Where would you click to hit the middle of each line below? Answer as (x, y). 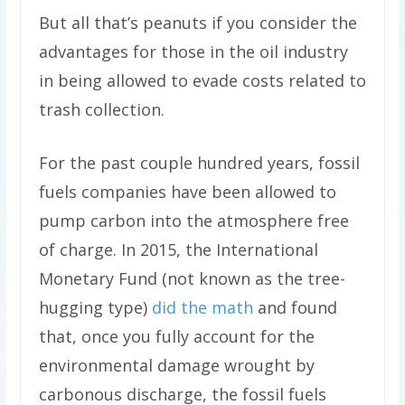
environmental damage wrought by (176, 366)
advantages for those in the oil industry (193, 52)
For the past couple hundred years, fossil (199, 163)
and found (295, 308)
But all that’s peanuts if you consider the (198, 23)
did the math (200, 308)
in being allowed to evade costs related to (202, 81)
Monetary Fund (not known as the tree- (192, 279)
